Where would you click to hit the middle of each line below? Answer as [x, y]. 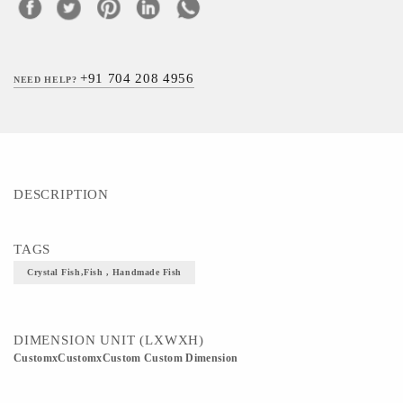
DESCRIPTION [62, 194]
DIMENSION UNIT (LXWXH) [109, 340]
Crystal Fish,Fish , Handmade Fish [104, 272]
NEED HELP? [47, 80]
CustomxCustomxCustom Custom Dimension [126, 358]
